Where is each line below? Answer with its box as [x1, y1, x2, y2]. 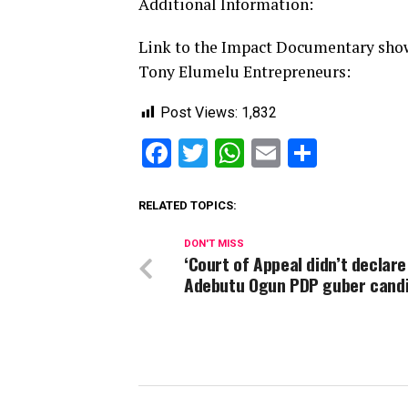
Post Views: [160, 104, 238, 122]
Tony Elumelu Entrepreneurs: [138, 61, 351, 83]
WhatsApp [244, 136, 375, 171]
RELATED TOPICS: [138, 199, 237, 213]
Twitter [208, 136, 297, 171]
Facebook [171, 136, 292, 171]
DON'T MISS [184, 238, 244, 250]
